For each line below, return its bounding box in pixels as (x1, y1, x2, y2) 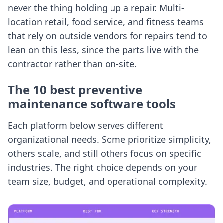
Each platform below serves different (8, 119, 163, 131)
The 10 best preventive (8, 81, 142, 98)
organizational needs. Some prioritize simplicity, (8, 133, 211, 145)
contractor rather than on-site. (8, 58, 137, 70)
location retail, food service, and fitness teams (8, 16, 204, 28)
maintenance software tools (8, 95, 176, 111)
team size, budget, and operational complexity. (8, 175, 207, 187)
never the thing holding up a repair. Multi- (8, 2, 184, 14)
